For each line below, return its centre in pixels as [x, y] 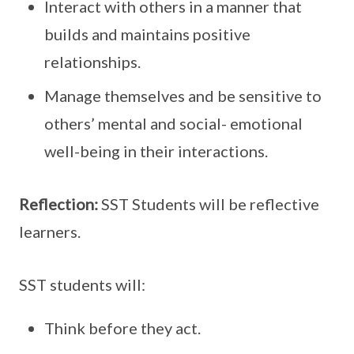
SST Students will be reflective [209, 204]
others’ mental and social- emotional [173, 123]
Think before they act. [122, 328]
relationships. [92, 62]
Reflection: [58, 204]
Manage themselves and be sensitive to [183, 96]
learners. [50, 232]
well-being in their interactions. [156, 151]
